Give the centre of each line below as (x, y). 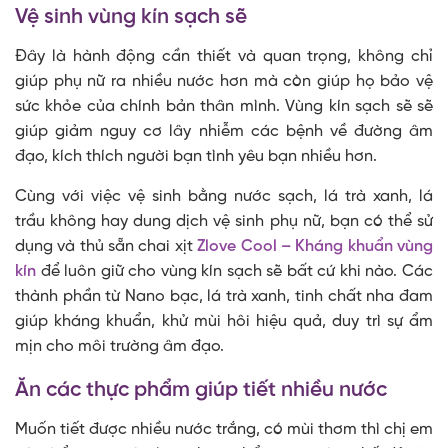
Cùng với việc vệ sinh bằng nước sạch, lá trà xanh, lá (224, 197)
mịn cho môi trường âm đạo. (121, 347)
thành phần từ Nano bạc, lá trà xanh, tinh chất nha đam (224, 297)
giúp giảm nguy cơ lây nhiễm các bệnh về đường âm (224, 132)
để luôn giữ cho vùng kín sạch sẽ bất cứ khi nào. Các (234, 272)
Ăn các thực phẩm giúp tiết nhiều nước (201, 390)
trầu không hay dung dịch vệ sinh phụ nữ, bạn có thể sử (224, 222)
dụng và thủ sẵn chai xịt (106, 247)
